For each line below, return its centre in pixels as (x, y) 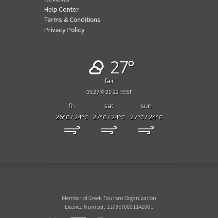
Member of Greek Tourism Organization (109, 198)
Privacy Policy (64, 30)
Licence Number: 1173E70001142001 (109, 207)
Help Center (61, 9)
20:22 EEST (119, 91)
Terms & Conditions (72, 20)
